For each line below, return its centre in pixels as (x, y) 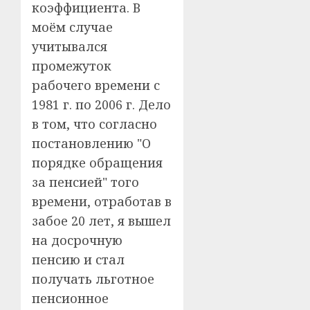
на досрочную (77, 240)
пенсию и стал (78, 260)
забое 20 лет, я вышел (101, 221)
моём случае (72, 27)
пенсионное (70, 299)
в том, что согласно (94, 124)
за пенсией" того (85, 182)
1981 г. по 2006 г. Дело (101, 105)
